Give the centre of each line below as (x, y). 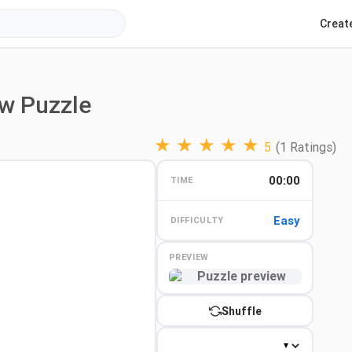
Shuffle (241, 311)
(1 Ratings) (306, 147)
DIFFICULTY (197, 220)
